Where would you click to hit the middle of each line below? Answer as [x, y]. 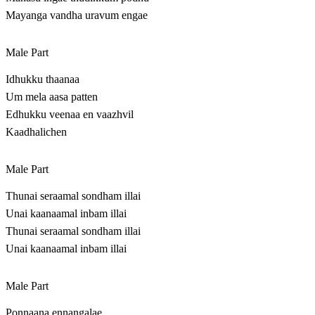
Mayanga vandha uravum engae [77, 15]
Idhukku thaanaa [43, 79]
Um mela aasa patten [52, 97]
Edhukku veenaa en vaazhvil [70, 115]
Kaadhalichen [36, 132]
